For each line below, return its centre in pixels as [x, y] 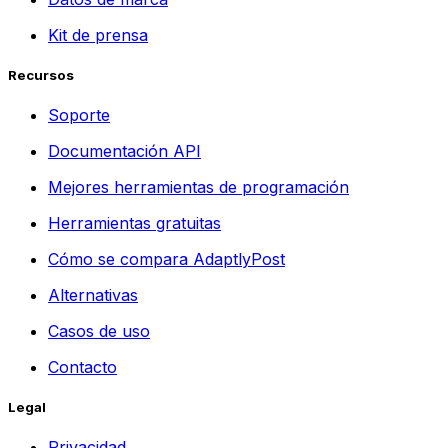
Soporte [79, 114]
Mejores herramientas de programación [198, 186]
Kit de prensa [98, 34]
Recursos [41, 74]
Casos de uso [99, 330]
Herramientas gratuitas [134, 222]
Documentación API [124, 150]
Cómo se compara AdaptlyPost [166, 258]
